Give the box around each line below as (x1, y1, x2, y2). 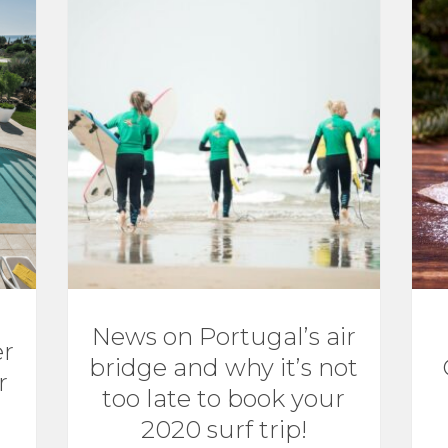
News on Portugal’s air (91, 321, 356, 351)
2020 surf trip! (140, 414, 307, 444)
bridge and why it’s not (89, 352, 359, 382)
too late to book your (102, 383, 346, 413)
